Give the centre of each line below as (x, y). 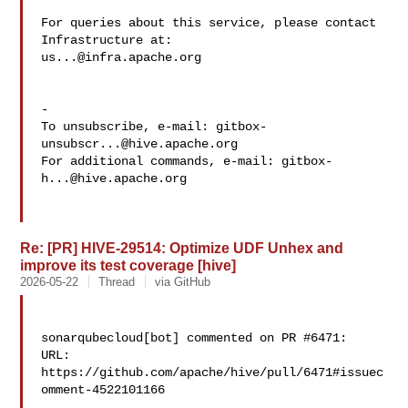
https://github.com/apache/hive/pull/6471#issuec (213, 372)
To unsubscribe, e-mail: (129, 127)
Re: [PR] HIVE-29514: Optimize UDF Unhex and (182, 248)
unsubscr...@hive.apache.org (140, 144)
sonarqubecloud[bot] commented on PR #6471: (194, 338)
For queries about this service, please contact (209, 23)
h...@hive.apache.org (114, 178)
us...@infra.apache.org (122, 57)
